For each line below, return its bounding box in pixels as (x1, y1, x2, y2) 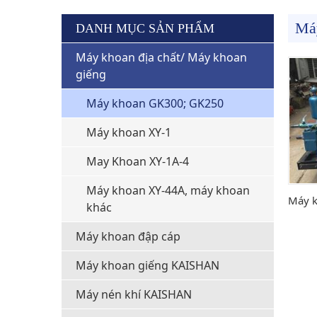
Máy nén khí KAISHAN (76, 287, 192, 302)
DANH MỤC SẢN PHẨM (76, 21, 214, 35)
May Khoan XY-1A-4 (86, 154, 189, 169)
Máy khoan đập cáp (76, 229, 180, 244)
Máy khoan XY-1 (86, 125, 171, 140)
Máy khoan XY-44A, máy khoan (86, 183, 250, 198)
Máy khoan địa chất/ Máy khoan (76, 50, 247, 65)
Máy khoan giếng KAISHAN (76, 258, 219, 273)
